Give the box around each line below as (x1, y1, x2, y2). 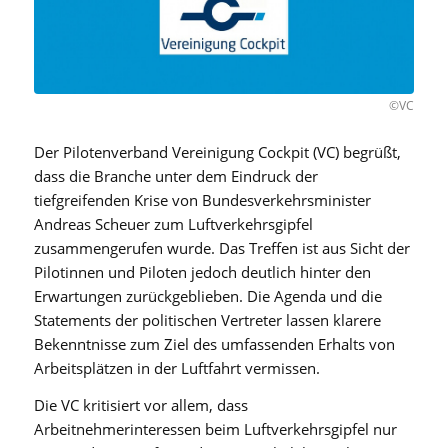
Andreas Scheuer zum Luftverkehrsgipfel (33, 214, 313, 235)
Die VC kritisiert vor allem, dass (33, 395, 248, 416)
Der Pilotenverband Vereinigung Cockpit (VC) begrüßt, (33, 142, 401, 163)
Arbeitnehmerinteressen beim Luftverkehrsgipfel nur (33, 419, 397, 440)
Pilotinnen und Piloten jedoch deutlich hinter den (33, 262, 371, 283)
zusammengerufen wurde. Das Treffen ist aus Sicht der (33, 238, 410, 259)
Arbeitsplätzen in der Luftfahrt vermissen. (33, 358, 320, 379)
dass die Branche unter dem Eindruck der (33, 166, 318, 187)
